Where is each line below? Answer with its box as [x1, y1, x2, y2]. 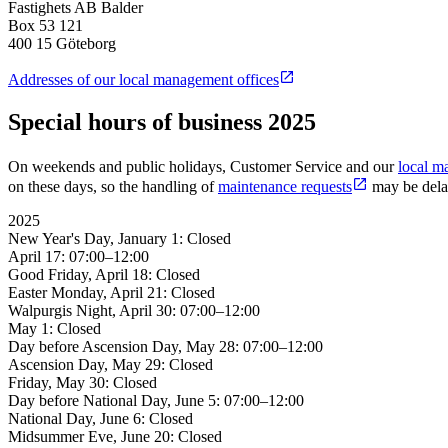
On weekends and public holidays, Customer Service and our [8, 157, 398, 175]
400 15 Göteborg [8, 35, 116, 53]
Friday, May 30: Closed [8, 373, 157, 391]
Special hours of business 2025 [8, 108, 316, 135]
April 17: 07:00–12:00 [8, 247, 149, 265]
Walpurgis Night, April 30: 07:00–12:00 [8, 301, 260, 319]
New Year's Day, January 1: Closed [8, 229, 231, 247]
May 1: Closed [8, 319, 101, 337]
